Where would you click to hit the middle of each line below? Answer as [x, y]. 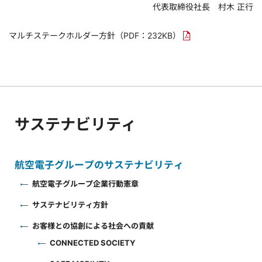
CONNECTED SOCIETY [92, 243]
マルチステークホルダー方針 [62, 35]
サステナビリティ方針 [70, 205]
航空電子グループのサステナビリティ [99, 165]
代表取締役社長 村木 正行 [203, 7]
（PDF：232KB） [148, 35]
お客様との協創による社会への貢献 [93, 226]
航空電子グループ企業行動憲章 [85, 184]
